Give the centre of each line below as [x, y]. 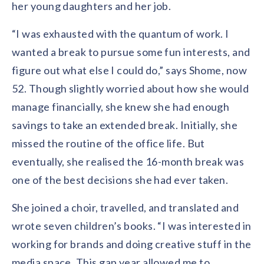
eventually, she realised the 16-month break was [128, 161]
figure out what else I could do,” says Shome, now [130, 70]
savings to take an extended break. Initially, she [125, 125]
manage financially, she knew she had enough [121, 107]
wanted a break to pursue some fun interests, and [131, 52]
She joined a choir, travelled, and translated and [126, 207]
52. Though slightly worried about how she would [131, 88]
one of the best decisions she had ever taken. [120, 180]
